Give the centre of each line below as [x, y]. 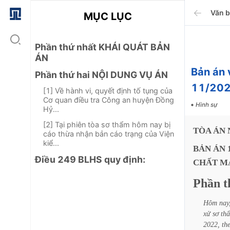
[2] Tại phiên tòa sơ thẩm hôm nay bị [107, 124]
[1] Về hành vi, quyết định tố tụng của [108, 91]
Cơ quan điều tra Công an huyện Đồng [109, 100]
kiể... [51, 143]
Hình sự [207, 105]
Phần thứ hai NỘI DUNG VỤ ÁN [101, 75]
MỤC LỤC [108, 16]
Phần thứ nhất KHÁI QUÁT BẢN [102, 47]
